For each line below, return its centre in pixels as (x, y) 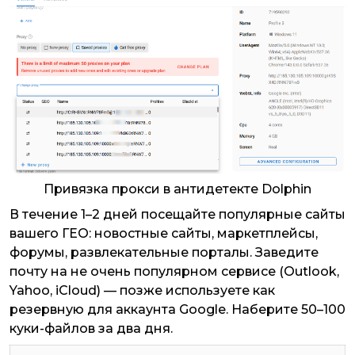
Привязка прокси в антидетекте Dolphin (177, 189)
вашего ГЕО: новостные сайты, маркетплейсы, (164, 234)
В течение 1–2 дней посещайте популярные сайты (177, 215)
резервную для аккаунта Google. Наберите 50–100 (177, 310)
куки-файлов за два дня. (91, 329)
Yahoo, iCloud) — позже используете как (142, 291)
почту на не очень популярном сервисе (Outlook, (174, 272)
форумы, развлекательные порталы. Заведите (164, 253)
